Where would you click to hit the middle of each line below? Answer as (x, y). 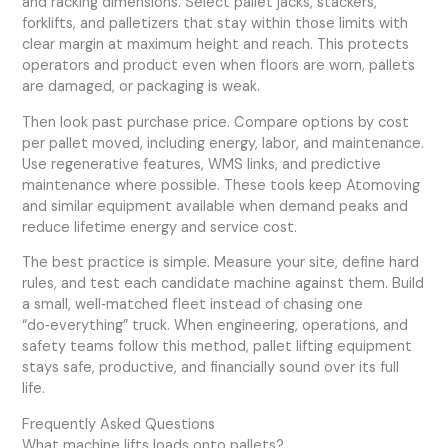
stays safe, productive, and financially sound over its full (211, 368)
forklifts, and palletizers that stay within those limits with (215, 24)
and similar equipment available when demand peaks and (215, 206)
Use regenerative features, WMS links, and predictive (202, 164)
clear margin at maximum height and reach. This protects (216, 45)
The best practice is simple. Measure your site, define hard (221, 263)
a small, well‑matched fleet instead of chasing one (193, 305)
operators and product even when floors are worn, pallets (219, 66)
